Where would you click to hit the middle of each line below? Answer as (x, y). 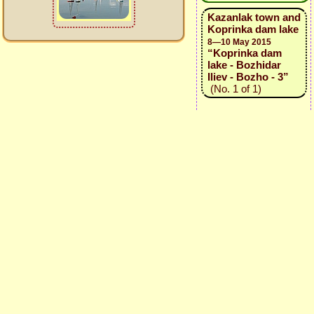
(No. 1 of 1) (234, 89)
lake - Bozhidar (244, 65)
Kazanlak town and (254, 17)
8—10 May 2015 (239, 42)
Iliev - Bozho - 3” (248, 77)
